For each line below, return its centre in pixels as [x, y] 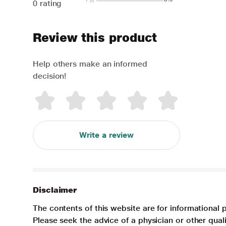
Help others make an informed [90, 64]
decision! [50, 76]
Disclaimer [55, 190]
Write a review [106, 135]
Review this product [95, 38]
